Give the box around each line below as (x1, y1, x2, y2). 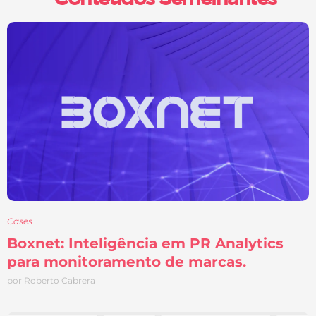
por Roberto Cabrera (7, 275, 95, 286)
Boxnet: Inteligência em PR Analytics (7, 235, 284, 253)
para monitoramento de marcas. (7, 253, 246, 271)
